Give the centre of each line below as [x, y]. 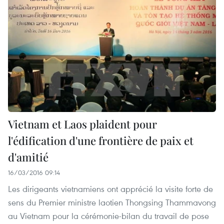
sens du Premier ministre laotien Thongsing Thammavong [112, 202]
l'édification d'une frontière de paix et [101, 140]
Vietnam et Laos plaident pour [82, 124]
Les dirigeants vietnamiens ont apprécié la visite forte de [110, 188]
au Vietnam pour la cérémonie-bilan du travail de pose [108, 215]
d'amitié [28, 157]
